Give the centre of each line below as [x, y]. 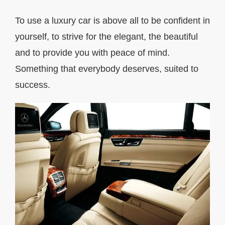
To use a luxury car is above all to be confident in [113, 20]
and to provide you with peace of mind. [92, 52]
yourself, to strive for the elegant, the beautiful [106, 36]
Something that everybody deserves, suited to [107, 69]
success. [33, 85]
